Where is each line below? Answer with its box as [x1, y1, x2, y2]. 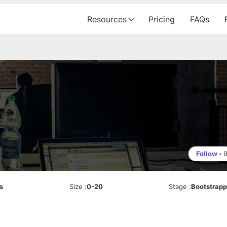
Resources [87, 14, 127, 24]
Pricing [148, 14, 175, 24]
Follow [196, 149, 217, 158]
